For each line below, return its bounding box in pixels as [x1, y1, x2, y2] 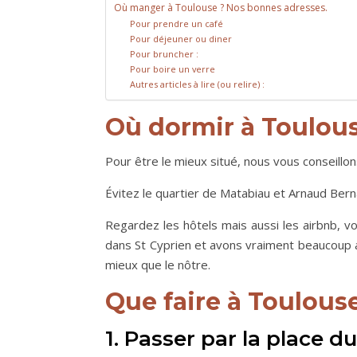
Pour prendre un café [130, 18, 226, 30]
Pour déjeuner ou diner [130, 33, 235, 45]
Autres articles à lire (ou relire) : [130, 78, 265, 91]
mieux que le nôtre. [105, 257, 210, 273]
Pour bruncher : [130, 48, 199, 61]
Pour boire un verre [130, 63, 216, 76]
